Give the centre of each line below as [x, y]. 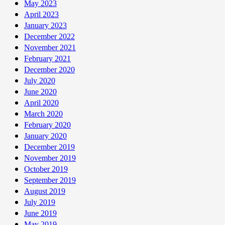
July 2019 [40, 202]
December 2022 [49, 36]
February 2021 [47, 58]
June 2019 [40, 213]
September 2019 [50, 180]
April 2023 [41, 14]
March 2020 [43, 114]
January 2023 [45, 25]
